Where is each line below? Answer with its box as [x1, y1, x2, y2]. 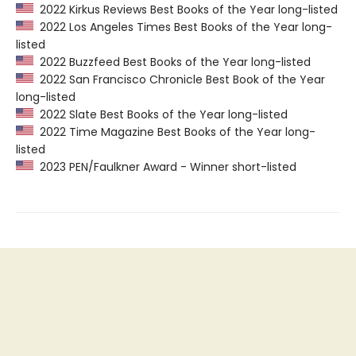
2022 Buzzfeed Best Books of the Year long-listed [33, 54, 311, 71]
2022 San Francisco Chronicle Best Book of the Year [33, 72, 325, 88]
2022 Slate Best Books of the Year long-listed [33, 106, 288, 123]
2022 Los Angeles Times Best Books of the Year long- [33, 19, 332, 36]
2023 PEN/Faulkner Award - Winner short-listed [33, 159, 296, 176]
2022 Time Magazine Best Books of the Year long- [33, 124, 315, 141]
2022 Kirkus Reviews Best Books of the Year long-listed [33, 2, 338, 18]
